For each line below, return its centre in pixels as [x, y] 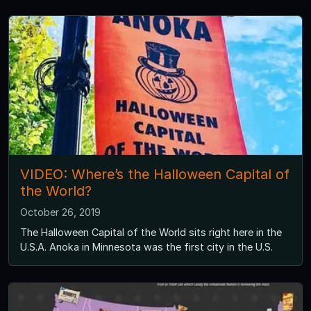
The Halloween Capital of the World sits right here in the [151, 233]
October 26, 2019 [60, 212]
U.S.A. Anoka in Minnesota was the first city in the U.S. [146, 247]
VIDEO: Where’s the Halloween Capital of [155, 175]
